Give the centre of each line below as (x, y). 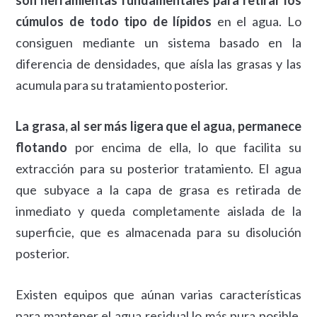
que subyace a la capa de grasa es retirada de (158, 190)
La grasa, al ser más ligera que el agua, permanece (158, 126)
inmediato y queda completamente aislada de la (158, 211)
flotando (42, 147)
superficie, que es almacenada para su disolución (158, 232)
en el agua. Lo (257, 21)
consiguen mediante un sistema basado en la (158, 42)
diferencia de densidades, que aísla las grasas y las (158, 64)
